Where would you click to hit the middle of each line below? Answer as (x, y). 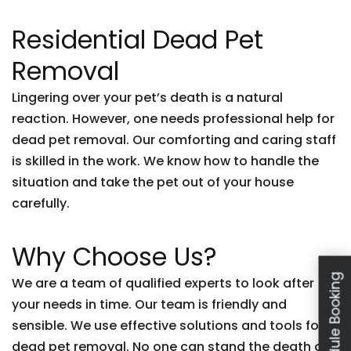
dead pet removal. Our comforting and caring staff (174, 140)
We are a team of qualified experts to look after (163, 283)
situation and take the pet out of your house (153, 182)
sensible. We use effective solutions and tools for (168, 326)
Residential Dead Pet (138, 40)
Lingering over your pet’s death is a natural (147, 98)
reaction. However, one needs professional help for (173, 119)
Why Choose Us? (114, 257)
